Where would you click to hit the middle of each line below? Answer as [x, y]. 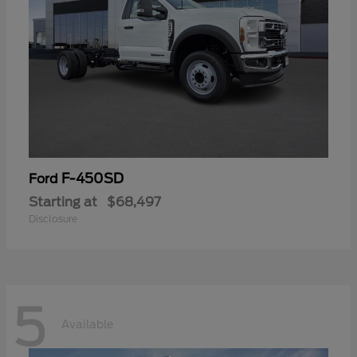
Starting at [63, 202]
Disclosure [53, 219]
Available [87, 324]
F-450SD [92, 179]
